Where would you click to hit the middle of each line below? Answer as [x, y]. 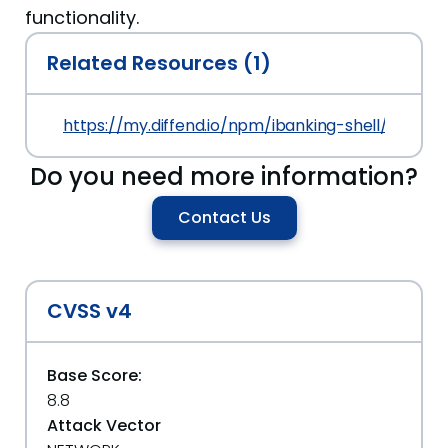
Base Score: [94, 375]
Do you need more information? [224, 176]
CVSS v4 [89, 310]
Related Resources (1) [159, 62]
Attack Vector [104, 425]
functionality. [82, 17]
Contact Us [224, 217]
